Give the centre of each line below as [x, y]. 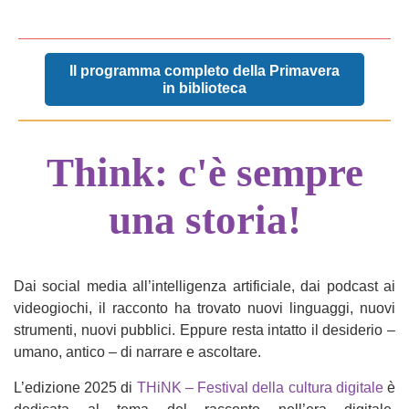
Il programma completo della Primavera [204, 71]
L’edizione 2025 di [75, 388]
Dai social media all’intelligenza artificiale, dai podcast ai [204, 286]
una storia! [204, 220]
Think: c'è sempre [204, 173]
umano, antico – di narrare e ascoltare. [137, 352]
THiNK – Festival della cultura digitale [260, 388]
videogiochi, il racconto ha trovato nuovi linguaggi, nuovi [204, 308]
